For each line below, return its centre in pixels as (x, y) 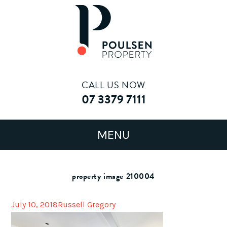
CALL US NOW (113, 85)
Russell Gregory (87, 204)
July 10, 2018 (35, 204)
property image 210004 (113, 176)
